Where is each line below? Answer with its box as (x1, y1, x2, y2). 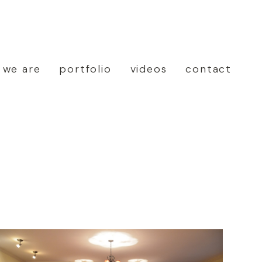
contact (185, 61, 232, 76)
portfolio (59, 61, 112, 76)
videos (130, 61, 167, 76)
